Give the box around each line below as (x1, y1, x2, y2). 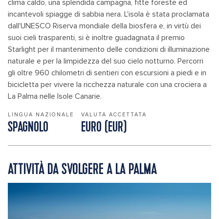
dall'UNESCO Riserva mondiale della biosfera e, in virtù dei (8, 21, 201, 31)
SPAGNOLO (8, 120, 48, 135)
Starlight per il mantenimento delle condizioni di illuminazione (8, 44, 210, 54)
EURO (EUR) (81, 120, 127, 135)
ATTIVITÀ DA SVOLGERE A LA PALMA (8, 159, 157, 179)
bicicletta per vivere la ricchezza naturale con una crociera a (8, 80, 207, 89)
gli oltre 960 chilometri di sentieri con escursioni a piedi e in (8, 68, 206, 78)
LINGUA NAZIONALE (8, 111, 74, 118)
